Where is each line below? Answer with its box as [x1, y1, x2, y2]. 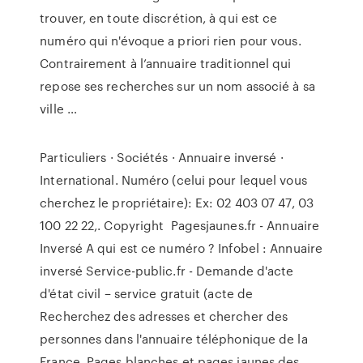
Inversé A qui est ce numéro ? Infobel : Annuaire [40, 239, 323, 257]
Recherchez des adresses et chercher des [40, 307, 288, 325]
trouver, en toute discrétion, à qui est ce [40, 9, 278, 27]
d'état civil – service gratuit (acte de [40, 284, 260, 302]
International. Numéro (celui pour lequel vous [40, 171, 307, 189]
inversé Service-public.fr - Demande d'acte [40, 262, 294, 280]
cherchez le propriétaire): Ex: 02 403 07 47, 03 [40, 194, 314, 211]
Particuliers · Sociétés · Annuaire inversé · [40, 148, 284, 166]
